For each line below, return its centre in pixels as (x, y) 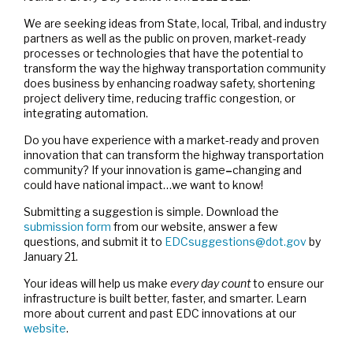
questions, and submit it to (94, 242)
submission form (67, 227)
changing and (267, 170)
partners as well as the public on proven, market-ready (165, 38)
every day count (210, 283)
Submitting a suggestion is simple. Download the (151, 212)
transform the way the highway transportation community (175, 68)
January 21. (51, 256)
